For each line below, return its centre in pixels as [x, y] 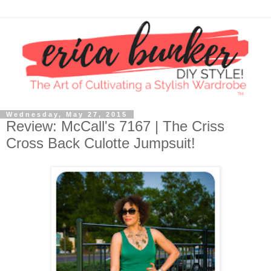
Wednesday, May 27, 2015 [67, 115]
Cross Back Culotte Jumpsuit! [101, 143]
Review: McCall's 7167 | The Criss [115, 126]
